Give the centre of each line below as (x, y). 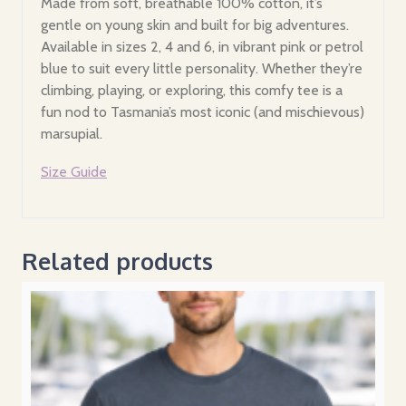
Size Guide (74, 171)
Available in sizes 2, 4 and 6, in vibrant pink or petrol (202, 46)
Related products (117, 261)
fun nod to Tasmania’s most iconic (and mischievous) (203, 111)
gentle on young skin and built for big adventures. (195, 24)
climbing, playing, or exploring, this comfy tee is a (192, 90)
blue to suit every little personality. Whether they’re (202, 68)
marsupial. (72, 133)
